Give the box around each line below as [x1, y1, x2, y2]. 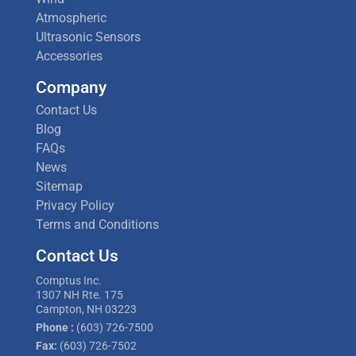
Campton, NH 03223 [36, 302, 137, 315]
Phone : [36, 320, 74, 334]
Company [36, 77, 106, 97]
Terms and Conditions [36, 216, 159, 232]
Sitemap [36, 178, 83, 194]
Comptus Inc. [36, 273, 102, 287]
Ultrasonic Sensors [36, 29, 141, 45]
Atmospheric [36, 10, 106, 26]
